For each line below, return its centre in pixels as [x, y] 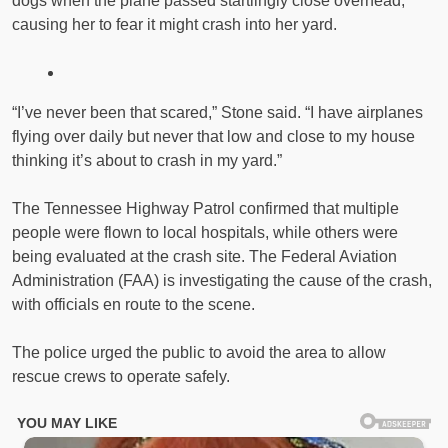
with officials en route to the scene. [133, 304]
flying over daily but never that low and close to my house [213, 136]
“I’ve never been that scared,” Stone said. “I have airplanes [217, 112]
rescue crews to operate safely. [121, 376]
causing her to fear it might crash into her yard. [174, 24]
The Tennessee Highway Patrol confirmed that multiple [205, 208]
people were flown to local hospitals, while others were [205, 232]
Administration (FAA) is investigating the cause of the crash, [222, 280]
